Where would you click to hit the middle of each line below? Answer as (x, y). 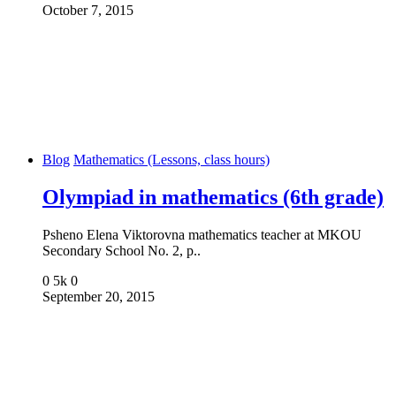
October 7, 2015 (88, 10)
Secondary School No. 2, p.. (122, 250)
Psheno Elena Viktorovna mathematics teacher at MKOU (202, 234)
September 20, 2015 (99, 296)
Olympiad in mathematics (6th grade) (213, 197)
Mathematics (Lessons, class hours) (171, 159)
